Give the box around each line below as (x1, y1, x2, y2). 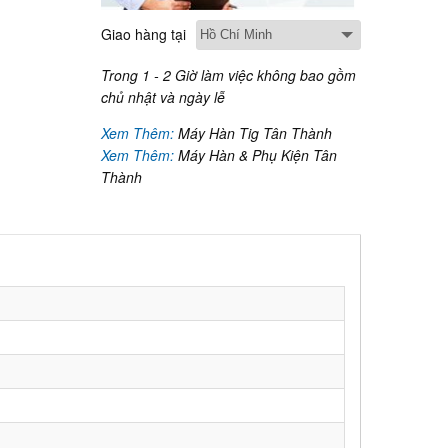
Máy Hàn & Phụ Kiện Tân (178, 145, 337, 165)
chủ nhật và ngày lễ (101, 87, 225, 107)
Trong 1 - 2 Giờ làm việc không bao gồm (101, 65, 356, 85)
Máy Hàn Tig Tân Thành (178, 123, 332, 143)
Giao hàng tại (101, 24, 186, 44)
